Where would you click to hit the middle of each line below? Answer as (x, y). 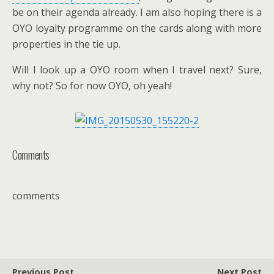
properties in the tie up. (66, 44)
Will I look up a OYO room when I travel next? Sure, (137, 70)
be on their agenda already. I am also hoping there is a (137, 13)
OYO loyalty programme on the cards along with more (137, 28)
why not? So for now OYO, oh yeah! (92, 86)
